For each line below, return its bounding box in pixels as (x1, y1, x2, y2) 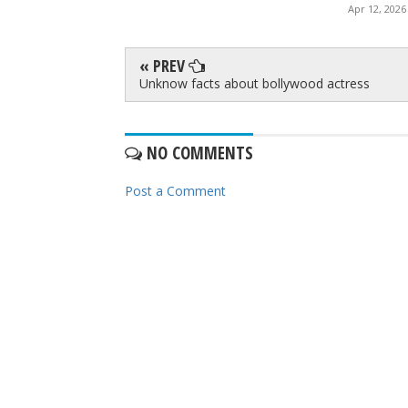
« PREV (139, 55, 189, 77)
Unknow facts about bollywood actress (139, 75, 370, 93)
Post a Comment (125, 182, 226, 200)
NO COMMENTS (142, 141, 253, 166)
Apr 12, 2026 (348, 2, 406, 16)
